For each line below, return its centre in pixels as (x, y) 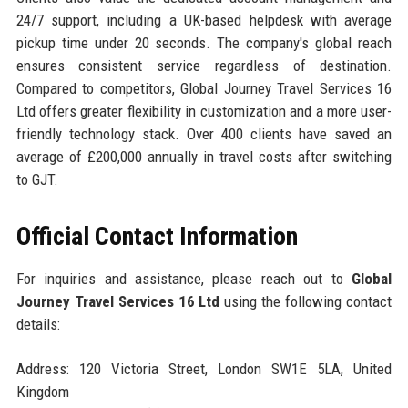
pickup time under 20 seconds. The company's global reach (204, 42)
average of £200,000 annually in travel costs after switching (204, 156)
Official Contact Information (157, 236)
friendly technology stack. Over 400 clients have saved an (204, 133)
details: (38, 324)
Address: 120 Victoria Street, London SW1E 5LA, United (204, 368)
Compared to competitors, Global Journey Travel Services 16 (204, 88)
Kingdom (42, 391)
